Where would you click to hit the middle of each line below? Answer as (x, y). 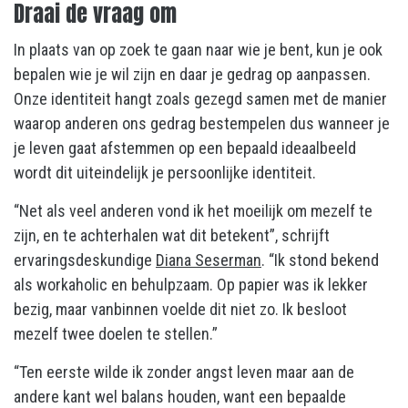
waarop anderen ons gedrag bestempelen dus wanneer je (202, 123)
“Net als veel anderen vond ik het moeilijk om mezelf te (193, 210)
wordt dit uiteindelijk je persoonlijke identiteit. (165, 172)
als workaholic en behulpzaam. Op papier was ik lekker (191, 284)
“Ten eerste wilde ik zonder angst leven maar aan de (184, 372)
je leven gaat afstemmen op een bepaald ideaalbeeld (185, 148)
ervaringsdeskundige (85, 260)
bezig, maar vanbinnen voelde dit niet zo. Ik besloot (180, 309)
